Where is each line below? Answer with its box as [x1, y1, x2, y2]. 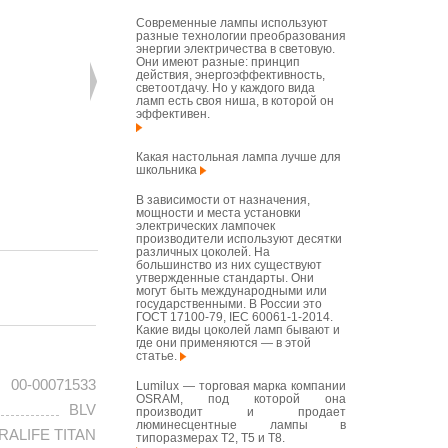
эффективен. [136, 107, 210, 121]
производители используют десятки [136, 232, 342, 246]
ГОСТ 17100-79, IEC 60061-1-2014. [136, 310, 333, 324]
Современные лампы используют [136, 16, 328, 30]
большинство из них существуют [136, 258, 322, 272]
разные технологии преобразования [136, 29, 346, 43]
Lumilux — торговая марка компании [136, 379, 346, 393]
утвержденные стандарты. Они [136, 271, 314, 285]
